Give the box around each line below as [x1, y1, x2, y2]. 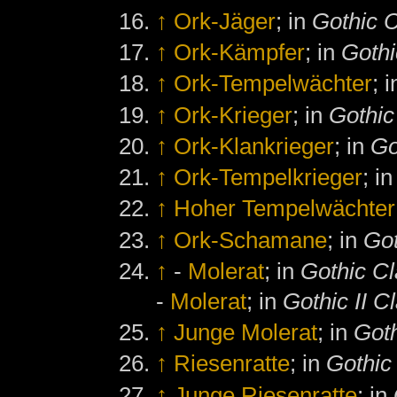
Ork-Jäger [174, 7, 276, 35]
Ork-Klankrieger [174, 132, 335, 160]
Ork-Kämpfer [174, 38, 306, 66]
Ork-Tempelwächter [174, 70, 373, 97]
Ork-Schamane [174, 226, 328, 253]
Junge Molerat [174, 319, 318, 346]
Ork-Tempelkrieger [174, 164, 363, 191]
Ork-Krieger [174, 101, 293, 128]
